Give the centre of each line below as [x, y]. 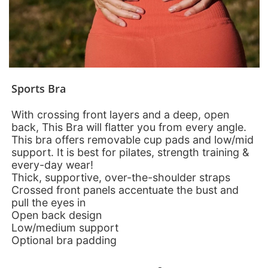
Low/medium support [65, 227]
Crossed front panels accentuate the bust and [125, 190]
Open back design [57, 215]
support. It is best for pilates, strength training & [130, 152]
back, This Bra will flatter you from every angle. [129, 127]
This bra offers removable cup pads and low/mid [133, 139]
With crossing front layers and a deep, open [121, 114]
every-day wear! [53, 165]
